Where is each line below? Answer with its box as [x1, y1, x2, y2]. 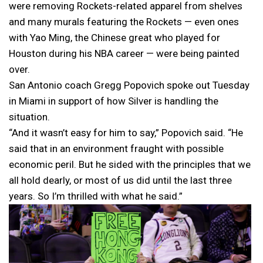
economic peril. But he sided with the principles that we [9, 159, 251, 171]
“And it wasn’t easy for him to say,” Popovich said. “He [9, 127, 243, 139]
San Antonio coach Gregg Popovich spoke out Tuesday [9, 79, 249, 92]
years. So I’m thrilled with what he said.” [9, 190, 183, 203]
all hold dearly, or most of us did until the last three [9, 174, 232, 187]
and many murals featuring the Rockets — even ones [9, 16, 239, 28]
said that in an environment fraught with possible [9, 143, 224, 155]
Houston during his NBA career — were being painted [9, 48, 240, 60]
